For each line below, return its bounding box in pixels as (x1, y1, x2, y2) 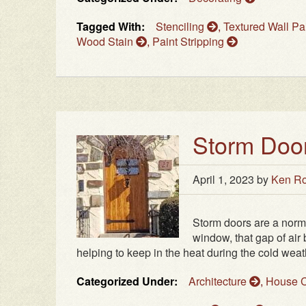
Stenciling (156, 18, 207, 35)
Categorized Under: (76, 273, 178, 290)
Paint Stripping (152, 33, 227, 50)
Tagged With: (76, 18, 145, 35)
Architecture (189, 273, 249, 290)
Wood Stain (76, 33, 136, 50)
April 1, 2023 (193, 171, 254, 188)
